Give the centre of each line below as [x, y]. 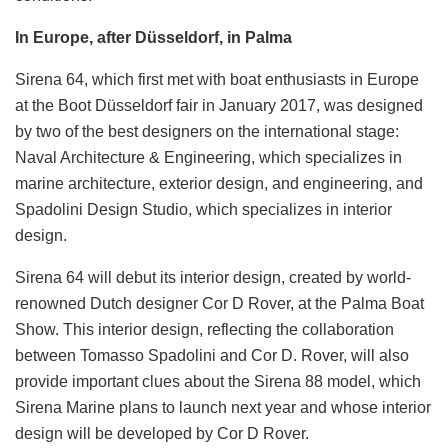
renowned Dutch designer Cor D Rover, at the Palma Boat [219, 303]
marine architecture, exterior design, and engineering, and [219, 183]
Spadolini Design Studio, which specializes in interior [203, 209]
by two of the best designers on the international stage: [207, 131]
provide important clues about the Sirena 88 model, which [218, 381]
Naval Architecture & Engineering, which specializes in [208, 157]
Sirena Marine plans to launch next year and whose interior [223, 407]
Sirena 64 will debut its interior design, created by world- [213, 277]
